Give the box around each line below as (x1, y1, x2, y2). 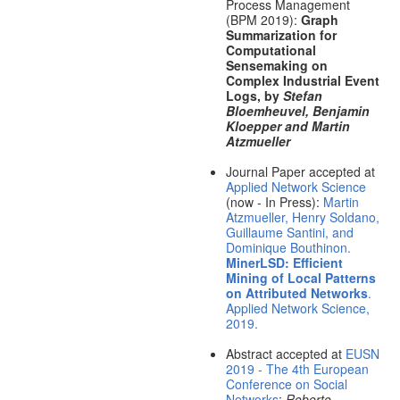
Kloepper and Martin (225, 117, 350, 136)
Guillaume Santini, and (225, 223, 354, 242)
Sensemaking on (225, 56, 328, 75)
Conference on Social (225, 375, 347, 394)
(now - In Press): (225, 193, 323, 212)
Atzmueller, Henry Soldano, (225, 208, 379, 227)
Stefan (282, 87, 322, 105)
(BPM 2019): (225, 11, 301, 29)
